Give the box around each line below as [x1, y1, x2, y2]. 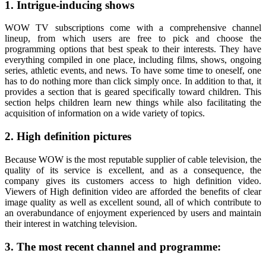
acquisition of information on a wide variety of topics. [5, 108, 205, 119]
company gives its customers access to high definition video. [5, 175, 261, 186]
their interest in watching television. [5, 218, 137, 229]
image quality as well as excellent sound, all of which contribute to [5, 197, 261, 207]
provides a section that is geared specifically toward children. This [5, 87, 261, 97]
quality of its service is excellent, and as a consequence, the [5, 164, 261, 175]
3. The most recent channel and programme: [5, 240, 221, 253]
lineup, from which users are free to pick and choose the [5, 33, 261, 44]
